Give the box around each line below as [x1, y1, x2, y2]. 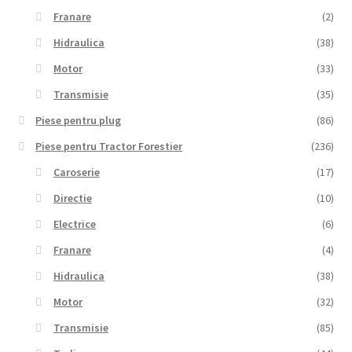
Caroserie [53, 165, 100, 180]
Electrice [53, 217, 96, 232]
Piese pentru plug [35, 113, 122, 128]
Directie [53, 191, 92, 206]
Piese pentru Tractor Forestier [35, 139, 183, 154]
